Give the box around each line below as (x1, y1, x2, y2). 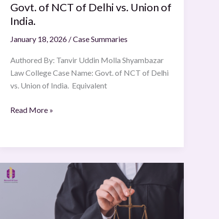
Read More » (10, 105, 54, 115)
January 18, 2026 (10, 34, 69, 44)
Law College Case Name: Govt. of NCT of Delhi (10, 68, 169, 78)
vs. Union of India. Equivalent (10, 81, 108, 90)
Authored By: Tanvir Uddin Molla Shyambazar (10, 55, 164, 65)
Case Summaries (73, 34, 128, 44)
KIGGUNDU (10, 163, 54, 173)
